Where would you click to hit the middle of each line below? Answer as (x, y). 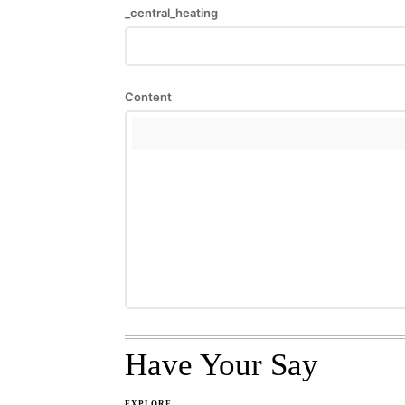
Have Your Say (221, 365)
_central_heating (171, 13)
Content (148, 97)
